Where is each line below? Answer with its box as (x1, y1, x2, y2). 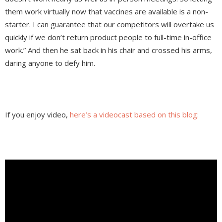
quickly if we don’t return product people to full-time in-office (5, 32, 212, 43)
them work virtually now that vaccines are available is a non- (5, 6, 208, 17)
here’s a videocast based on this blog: (70, 110, 199, 120)
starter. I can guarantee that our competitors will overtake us (5, 19, 214, 30)
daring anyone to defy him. (5, 58, 97, 68)
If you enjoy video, (5, 110, 70, 120)
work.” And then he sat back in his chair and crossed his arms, (5, 45, 212, 55)
